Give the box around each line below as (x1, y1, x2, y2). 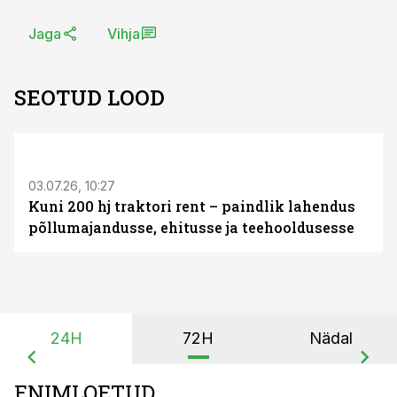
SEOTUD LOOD (14, 83, 165, 112)
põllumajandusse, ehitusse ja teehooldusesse (28, 218, 354, 237)
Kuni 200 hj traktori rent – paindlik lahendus (28, 197, 355, 215)
